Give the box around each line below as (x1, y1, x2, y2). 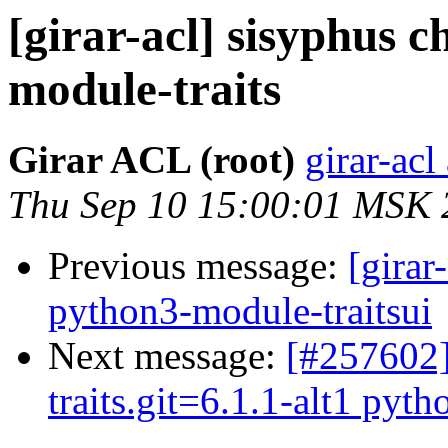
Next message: (48, 334, 286, 378)
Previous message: (48, 244, 348, 288)
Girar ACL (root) (8, 138, 295, 182)
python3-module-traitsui (48, 289, 432, 333)
